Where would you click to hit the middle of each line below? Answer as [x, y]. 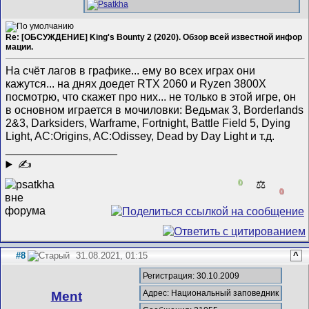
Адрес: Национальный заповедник [211, 293]
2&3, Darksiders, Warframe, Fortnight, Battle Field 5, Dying [148, 122]
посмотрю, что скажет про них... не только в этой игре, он [151, 96]
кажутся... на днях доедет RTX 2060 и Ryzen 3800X [136, 83]
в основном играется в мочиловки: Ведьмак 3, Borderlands [155, 109]
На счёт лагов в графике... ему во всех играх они [131, 70]
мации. [20, 47]
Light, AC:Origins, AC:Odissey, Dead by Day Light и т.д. [140, 136]
